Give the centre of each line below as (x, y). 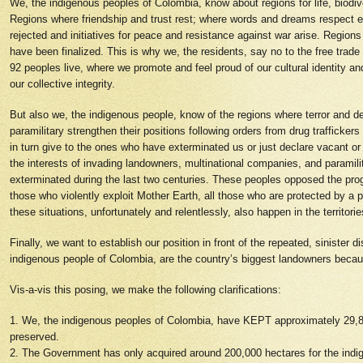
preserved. (36, 337)
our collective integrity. (64, 84)
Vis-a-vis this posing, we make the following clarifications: (147, 290)
